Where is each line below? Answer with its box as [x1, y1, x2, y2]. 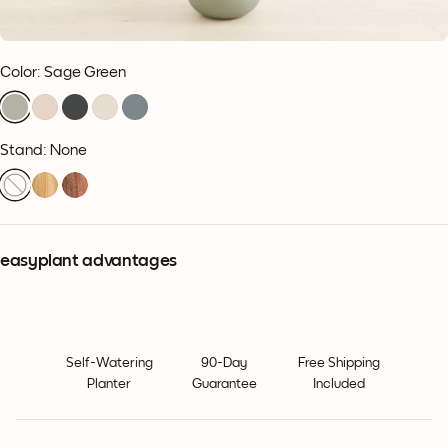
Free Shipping [298, 356, 380, 370]
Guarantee [191, 377, 257, 391]
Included [313, 377, 365, 391]
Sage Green [44, 64, 126, 80]
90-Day [201, 356, 247, 370]
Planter [87, 377, 131, 391]
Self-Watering [65, 356, 153, 370]
